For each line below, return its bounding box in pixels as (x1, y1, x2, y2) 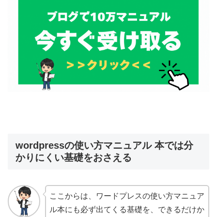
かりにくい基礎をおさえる (15, 152, 132, 163)
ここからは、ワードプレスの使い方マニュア (49, 192, 204, 201)
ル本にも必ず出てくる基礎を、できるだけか (49, 205, 204, 214)
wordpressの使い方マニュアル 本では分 (15, 139, 193, 151)
